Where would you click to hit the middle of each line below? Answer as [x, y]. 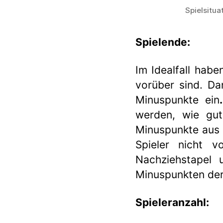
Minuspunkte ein [178, 100]
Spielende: [163, 42]
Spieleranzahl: [172, 202]
